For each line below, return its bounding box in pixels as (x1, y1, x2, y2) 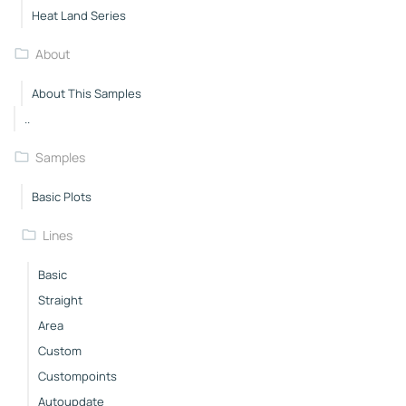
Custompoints (38, 367, 117, 384)
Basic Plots (31, 188, 92, 205)
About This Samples (31, 84, 141, 101)
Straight (38, 291, 82, 308)
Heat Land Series (31, 6, 126, 24)
